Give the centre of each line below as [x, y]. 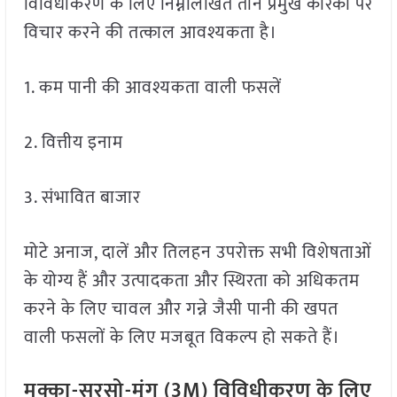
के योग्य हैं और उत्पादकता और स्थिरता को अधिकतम [191, 281]
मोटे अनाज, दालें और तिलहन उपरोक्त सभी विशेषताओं [197, 253]
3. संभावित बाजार [82, 198]
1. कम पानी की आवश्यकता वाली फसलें [152, 88]
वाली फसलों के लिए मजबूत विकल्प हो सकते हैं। [182, 338]
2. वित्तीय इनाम [73, 143]
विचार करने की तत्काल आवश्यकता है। [150, 33]
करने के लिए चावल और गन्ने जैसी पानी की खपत [181, 310]
